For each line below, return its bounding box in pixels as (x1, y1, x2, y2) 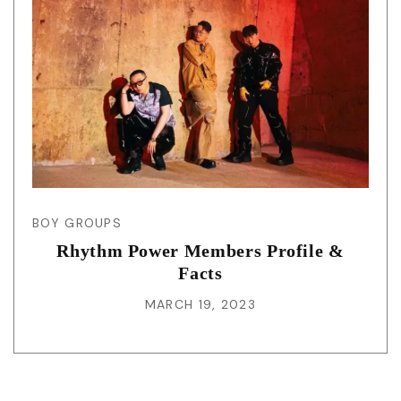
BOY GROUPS (32, 214, 122, 231)
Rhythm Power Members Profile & (56, 240, 345, 260)
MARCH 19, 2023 (144, 295, 257, 312)
